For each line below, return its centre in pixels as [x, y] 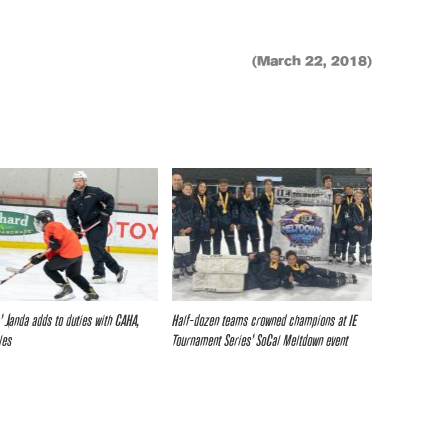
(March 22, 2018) [312, 62]
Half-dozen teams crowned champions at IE [264, 321]
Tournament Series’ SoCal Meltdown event [260, 341]
